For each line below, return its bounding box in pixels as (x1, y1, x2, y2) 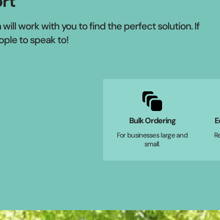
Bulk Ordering (129, 115, 176, 126)
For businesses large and (116, 130, 188, 139)
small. (144, 139, 160, 148)
